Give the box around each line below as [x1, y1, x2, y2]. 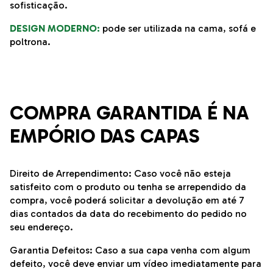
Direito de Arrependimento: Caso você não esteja [10, 168, 231, 180]
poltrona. [10, 36, 51, 48]
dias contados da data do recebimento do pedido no [10, 208, 247, 220]
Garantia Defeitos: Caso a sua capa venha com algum [10, 244, 250, 257]
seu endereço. [10, 221, 73, 233]
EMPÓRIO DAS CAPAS [10, 124, 200, 148]
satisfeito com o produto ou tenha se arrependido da [10, 181, 246, 193]
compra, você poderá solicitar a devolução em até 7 [10, 194, 244, 207]
